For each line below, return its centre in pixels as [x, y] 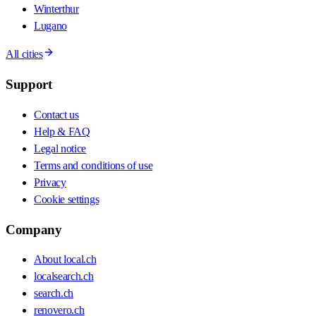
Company [34, 229]
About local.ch [65, 260]
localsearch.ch [64, 276]
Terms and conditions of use [93, 165]
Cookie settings [67, 199]
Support [29, 85]
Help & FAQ [62, 131]
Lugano [51, 26]
